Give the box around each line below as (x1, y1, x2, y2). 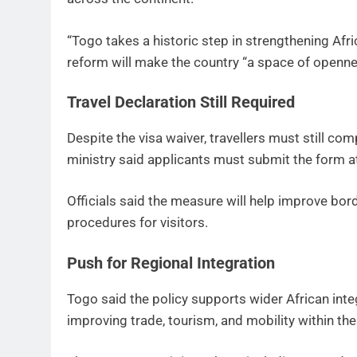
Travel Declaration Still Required (67, 93, 295, 112)
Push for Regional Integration (67, 253, 275, 273)
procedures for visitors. (67, 214, 208, 231)
